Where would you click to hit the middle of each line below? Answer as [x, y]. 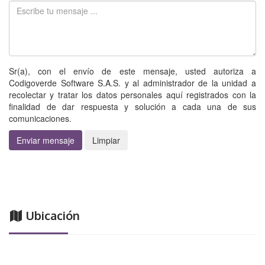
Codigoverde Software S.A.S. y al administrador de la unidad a [132, 83]
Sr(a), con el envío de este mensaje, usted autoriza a [132, 71]
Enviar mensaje [46, 140]
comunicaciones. [40, 119]
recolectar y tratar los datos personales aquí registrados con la [132, 95]
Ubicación [51, 216]
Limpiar [106, 140]
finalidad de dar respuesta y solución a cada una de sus [132, 107]
